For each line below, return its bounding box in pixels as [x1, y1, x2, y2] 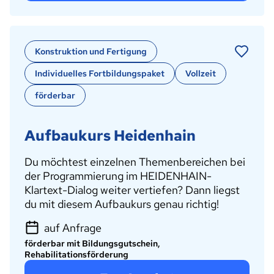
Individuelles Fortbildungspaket [35, 67, 165, 79]
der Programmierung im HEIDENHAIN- [24, 168, 212, 183]
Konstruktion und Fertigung [35, 45, 147, 57]
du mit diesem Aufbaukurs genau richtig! [24, 196, 219, 211]
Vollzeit [185, 67, 216, 79]
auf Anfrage [44, 220, 102, 235]
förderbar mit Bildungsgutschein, [24, 238, 160, 250]
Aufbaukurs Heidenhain [24, 125, 196, 145]
